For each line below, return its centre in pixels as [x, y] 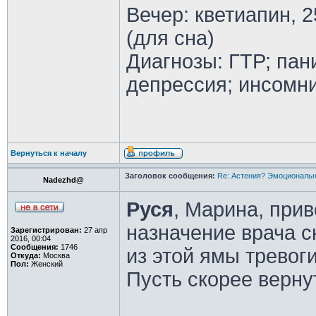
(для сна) [170, 38]
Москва [55, 255]
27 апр [94, 230]
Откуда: [25, 255]
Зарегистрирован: [46, 230]
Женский [45, 264]
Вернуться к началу [48, 153]
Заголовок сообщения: [170, 176]
